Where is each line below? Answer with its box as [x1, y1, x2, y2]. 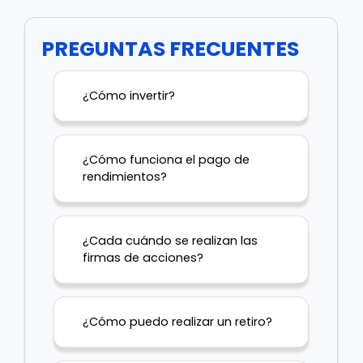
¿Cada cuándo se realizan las [83, 233, 258, 249]
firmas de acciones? [83, 250, 203, 266]
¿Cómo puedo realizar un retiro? [83, 314, 272, 330]
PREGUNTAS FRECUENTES [41, 35, 299, 63]
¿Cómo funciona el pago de [83, 152, 250, 168]
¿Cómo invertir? [83, 88, 175, 104]
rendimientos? [83, 169, 167, 185]
